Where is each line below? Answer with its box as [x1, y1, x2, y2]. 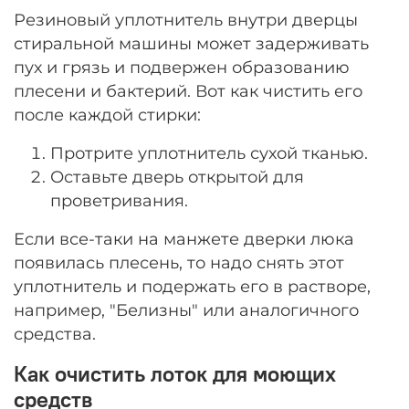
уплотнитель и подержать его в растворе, [14, 276, 371, 296]
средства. [14, 323, 100, 343]
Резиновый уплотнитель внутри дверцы [14, 9, 358, 29]
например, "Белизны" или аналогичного [14, 299, 359, 320]
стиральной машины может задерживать [14, 33, 369, 53]
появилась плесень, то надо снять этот [14, 252, 344, 272]
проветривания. [50, 190, 188, 210]
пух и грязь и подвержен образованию [14, 57, 350, 77]
